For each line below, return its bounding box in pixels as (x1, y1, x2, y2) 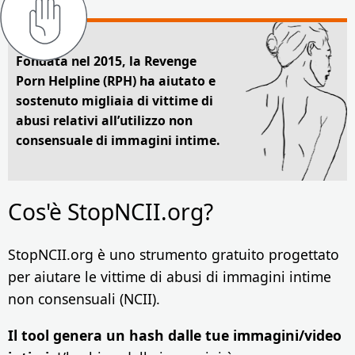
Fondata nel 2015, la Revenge (16, 52, 197, 71)
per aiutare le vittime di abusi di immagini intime (8, 267, 331, 287)
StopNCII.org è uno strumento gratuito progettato (8, 245, 339, 265)
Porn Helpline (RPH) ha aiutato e (16, 72, 216, 90)
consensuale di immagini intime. (16, 132, 220, 150)
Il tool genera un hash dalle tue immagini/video (8, 325, 342, 345)
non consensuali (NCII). (8, 289, 160, 309)
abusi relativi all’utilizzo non (16, 112, 193, 130)
